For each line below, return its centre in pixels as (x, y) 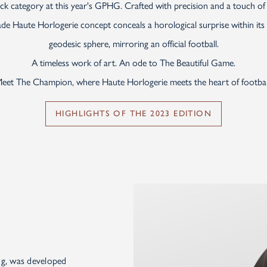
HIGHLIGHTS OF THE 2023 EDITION (133, 114)
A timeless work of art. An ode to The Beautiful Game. (133, 63)
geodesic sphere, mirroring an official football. (133, 44)
